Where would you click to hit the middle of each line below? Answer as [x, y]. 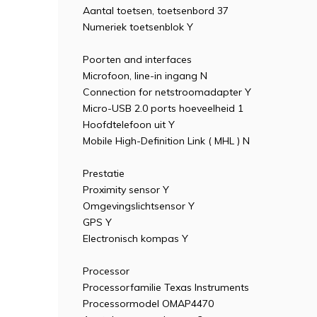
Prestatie [104, 173]
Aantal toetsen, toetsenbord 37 [156, 11]
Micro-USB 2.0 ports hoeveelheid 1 [163, 108]
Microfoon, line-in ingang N [145, 76]
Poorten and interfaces [137, 59]
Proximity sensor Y [126, 190]
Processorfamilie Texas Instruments [166, 287]
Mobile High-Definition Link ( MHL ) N [166, 141]
